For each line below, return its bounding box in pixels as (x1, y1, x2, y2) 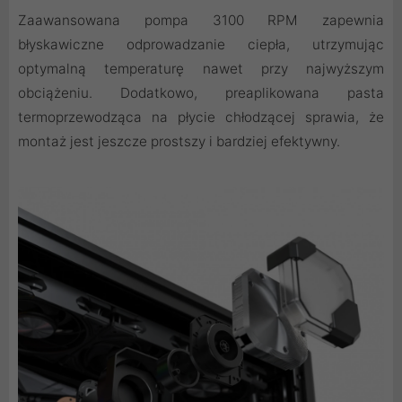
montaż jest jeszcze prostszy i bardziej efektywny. (18, 132, 340, 150)
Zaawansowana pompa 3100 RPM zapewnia (18, 11, 384, 29)
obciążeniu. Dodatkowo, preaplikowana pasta (18, 83, 384, 101)
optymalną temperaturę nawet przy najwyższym (18, 59, 384, 77)
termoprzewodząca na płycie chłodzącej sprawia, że (18, 108, 384, 126)
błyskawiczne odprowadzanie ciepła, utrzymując (18, 35, 384, 53)
